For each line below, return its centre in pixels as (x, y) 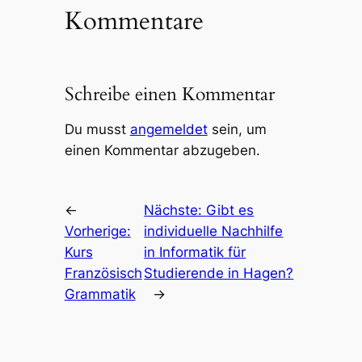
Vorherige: (97, 231)
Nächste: (175, 210)
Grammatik (100, 294)
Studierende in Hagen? (219, 273)
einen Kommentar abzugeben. (162, 150)
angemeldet (168, 129)
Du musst (97, 129)
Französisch (103, 273)
